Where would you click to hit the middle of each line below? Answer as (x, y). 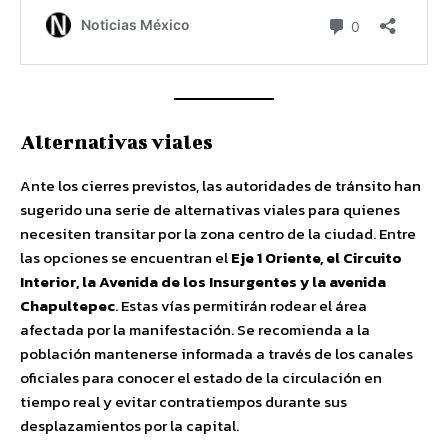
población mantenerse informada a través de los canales (216, 353)
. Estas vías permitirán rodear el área (241, 305)
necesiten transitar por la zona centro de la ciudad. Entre (218, 233)
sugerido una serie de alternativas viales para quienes (210, 209)
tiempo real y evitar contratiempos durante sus (183, 401)
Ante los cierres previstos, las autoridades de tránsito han (220, 185)
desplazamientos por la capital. (129, 425)
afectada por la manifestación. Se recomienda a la (195, 329)
